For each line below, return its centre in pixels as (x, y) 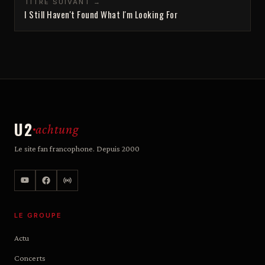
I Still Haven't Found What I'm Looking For (101, 14)
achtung (57, 129)
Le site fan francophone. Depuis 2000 (77, 148)
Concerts (30, 258)
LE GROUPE (38, 215)
